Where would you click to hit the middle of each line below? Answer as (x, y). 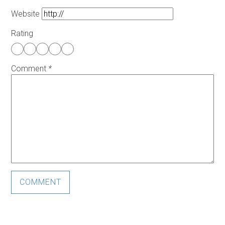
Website (26, 14)
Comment (30, 69)
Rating (22, 34)
